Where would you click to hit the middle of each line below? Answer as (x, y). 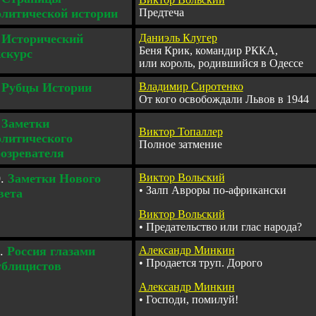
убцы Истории (50, 87)
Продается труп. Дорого (204, 263)
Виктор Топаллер (181, 132)
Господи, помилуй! (190, 299)
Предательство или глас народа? (225, 227)
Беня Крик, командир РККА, (208, 50)
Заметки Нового (52, 178)
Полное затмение (180, 144)
